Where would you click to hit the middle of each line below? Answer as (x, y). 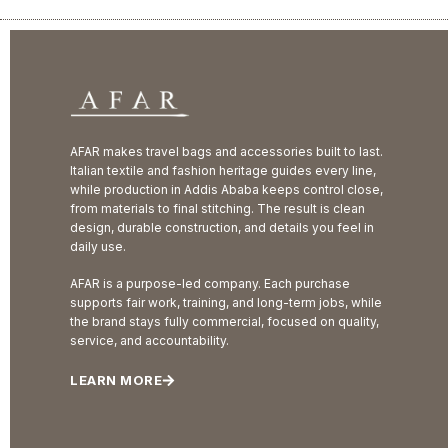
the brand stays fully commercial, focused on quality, (224, 321)
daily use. (98, 246)
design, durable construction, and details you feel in (222, 227)
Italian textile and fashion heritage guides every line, (223, 170)
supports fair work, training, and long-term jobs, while (226, 302)
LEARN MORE (116, 379)
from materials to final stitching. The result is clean (217, 208)
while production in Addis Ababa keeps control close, (226, 189)
